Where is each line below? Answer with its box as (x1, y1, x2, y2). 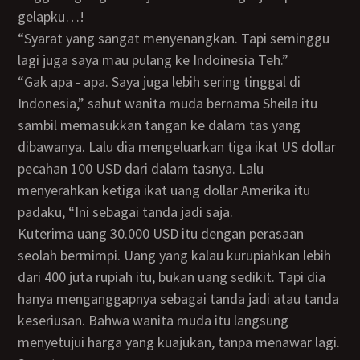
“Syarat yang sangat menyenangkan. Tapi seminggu (18, 29, 32, 47)
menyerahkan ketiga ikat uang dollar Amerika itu (18, 181, 311, 199)
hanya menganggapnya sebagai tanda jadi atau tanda (18, 289, 340, 308)
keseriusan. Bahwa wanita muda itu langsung (18, 311, 289, 329)
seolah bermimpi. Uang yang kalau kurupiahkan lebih (18, 246, 332, 264)
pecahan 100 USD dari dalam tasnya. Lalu (18, 159, 264, 178)
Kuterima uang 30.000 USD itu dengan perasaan (18, 224, 27, 243)
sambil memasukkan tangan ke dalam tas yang (18, 116, 301, 134)
